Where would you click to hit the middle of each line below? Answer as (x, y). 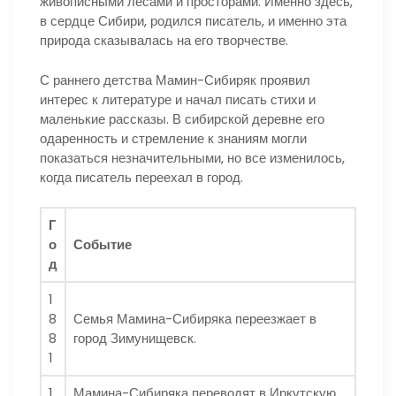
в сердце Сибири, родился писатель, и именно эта (193, 21)
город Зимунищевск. (135, 339)
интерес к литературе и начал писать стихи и (178, 99)
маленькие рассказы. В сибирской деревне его (182, 118)
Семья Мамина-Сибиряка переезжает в (195, 319)
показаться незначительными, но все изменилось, (192, 157)
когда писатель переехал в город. (141, 177)
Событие (103, 245)
